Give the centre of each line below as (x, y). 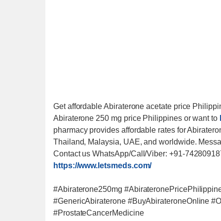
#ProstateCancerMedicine (99, 213)
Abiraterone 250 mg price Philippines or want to (135, 118)
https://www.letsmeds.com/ (103, 166)
